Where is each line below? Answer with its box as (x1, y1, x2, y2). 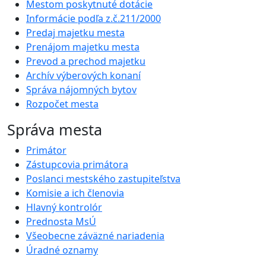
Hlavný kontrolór (26, 201, 102, 214)
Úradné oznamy (26, 243, 98, 257)
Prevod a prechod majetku (26, 55, 145, 68)
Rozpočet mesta (26, 97, 99, 111)
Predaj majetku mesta (26, 26, 125, 40)
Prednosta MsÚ (26, 215, 96, 229)
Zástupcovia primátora (26, 158, 128, 172)
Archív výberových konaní (26, 69, 141, 83)
